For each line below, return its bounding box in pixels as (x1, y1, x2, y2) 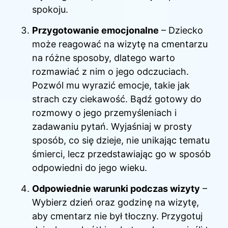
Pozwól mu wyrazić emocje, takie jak (32, 79, 190, 91)
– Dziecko (159, 24, 203, 36)
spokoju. (32, 4, 68, 15)
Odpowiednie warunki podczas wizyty (32, 183, 200, 194)
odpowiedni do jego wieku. (32, 162, 147, 173)
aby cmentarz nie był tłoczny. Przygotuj (32, 211, 203, 222)
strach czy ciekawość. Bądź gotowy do (32, 93, 202, 104)
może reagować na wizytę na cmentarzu (32, 38, 208, 49)
